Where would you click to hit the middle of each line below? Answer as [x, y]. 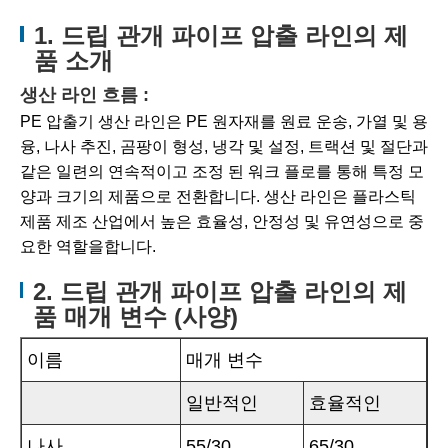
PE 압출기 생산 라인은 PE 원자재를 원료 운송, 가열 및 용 [224, 122]
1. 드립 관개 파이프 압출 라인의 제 [221, 36]
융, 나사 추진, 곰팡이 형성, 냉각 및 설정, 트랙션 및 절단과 [224, 147]
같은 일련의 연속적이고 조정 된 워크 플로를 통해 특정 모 [222, 172]
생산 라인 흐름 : [84, 95]
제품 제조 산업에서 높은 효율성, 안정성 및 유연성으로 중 [222, 222]
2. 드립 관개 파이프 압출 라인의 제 [220, 292]
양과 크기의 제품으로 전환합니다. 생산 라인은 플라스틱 [218, 197]
